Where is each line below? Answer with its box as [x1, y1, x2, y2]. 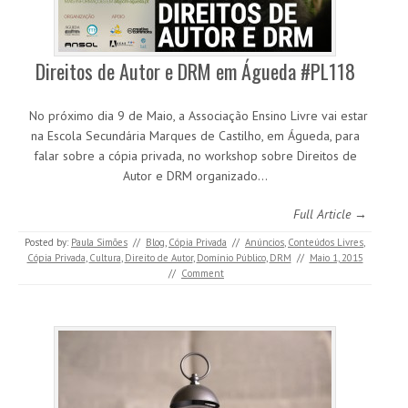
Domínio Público [196, 251, 266, 265]
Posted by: [25, 236, 71, 250]
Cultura [88, 251, 121, 265]
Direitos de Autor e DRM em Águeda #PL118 [35, 56, 355, 87]
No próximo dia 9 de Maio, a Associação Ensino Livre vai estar [22, 107, 368, 125]
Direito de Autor [124, 251, 193, 265]
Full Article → [293, 206, 367, 223]
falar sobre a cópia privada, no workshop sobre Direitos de [33, 148, 357, 165]
